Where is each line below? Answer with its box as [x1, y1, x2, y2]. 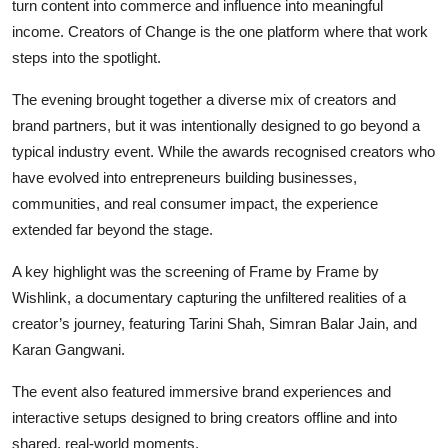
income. [12, 23, 68, 40]
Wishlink [12, 289, 67, 306]
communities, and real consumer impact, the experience [12, 195, 378, 212]
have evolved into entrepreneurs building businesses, [12, 169, 357, 186]
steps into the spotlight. [12, 49, 161, 66]
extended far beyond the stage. [12, 221, 213, 238]
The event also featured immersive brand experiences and [12, 383, 391, 400]
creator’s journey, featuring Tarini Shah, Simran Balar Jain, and [12, 315, 417, 332]
